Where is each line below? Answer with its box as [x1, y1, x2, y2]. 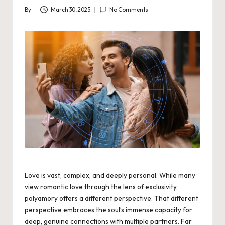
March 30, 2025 [50, 6, 90, 14]
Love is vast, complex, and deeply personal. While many [25, 171, 195, 180]
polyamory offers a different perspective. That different [25, 194, 198, 203]
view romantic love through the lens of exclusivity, [25, 182, 178, 192]
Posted [24, 10, 43, 18]
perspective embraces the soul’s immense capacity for [25, 205, 192, 215]
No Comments [109, 6, 149, 14]
